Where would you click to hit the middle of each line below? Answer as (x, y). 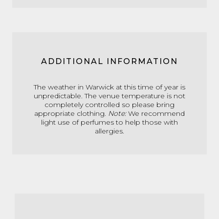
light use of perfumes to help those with (109, 122)
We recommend (155, 113)
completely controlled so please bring (109, 104)
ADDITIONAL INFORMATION (109, 61)
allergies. (109, 131)
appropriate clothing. (71, 113)
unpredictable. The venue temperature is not (109, 96)
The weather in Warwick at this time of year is (109, 87)
